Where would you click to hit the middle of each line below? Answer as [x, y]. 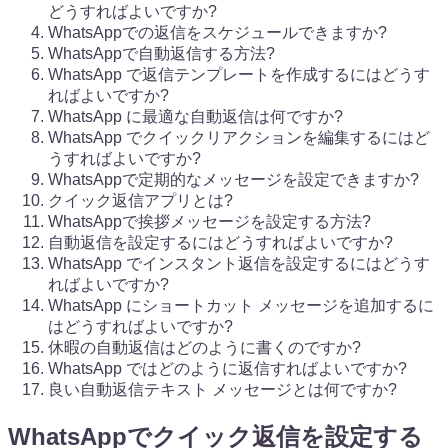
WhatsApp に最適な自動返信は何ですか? [195, 116]
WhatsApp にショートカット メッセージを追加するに [241, 305]
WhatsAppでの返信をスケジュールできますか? [217, 32]
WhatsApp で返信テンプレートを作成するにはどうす [239, 74]
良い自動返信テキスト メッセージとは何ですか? [222, 389]
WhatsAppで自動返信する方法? [161, 53]
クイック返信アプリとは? [140, 200]
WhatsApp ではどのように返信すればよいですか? [227, 368]
